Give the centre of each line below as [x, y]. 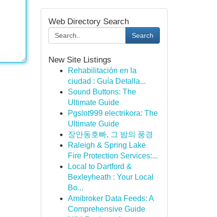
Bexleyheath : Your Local [110, 177]
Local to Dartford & [100, 166]
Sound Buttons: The [102, 92]
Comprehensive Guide [106, 209]
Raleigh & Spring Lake [107, 145]
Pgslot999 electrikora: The [113, 113]
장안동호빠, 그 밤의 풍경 [110, 134]
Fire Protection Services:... [113, 156]
